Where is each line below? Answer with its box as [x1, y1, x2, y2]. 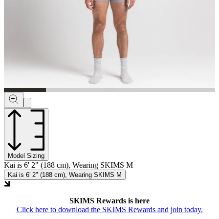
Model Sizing [8, 152, 44, 159]
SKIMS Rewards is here [69, 196, 150, 205]
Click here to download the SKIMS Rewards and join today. [16, 205, 203, 214]
